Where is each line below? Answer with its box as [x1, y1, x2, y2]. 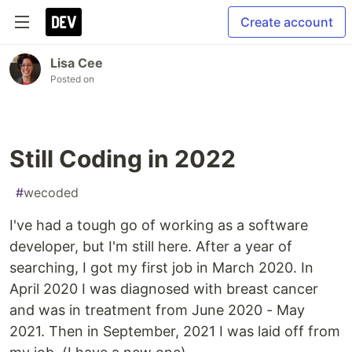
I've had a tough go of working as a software [9, 217, 308, 233]
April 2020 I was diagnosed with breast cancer [9, 280, 318, 297]
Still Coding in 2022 [9, 145, 236, 173]
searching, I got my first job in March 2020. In [9, 259, 313, 276]
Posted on [50, 73, 94, 85]
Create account [240, 14, 333, 30]
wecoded [24, 185, 79, 200]
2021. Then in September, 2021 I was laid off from [9, 323, 340, 339]
